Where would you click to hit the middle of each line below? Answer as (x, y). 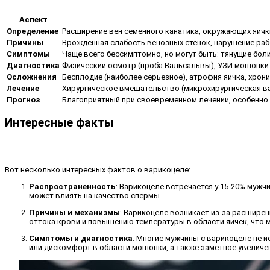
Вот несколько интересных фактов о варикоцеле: (98, 170)
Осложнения (32, 77)
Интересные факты (59, 122)
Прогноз (23, 99)
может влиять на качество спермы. (95, 196)
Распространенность (72, 187)
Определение (33, 31)
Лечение (23, 88)
